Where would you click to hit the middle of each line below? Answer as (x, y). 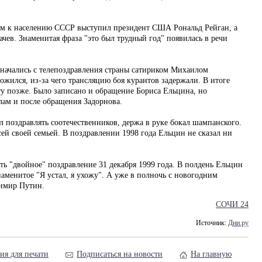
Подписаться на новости (120, 254)
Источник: (212, 223)
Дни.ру (238, 223)
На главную (211, 254)
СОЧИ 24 (232, 204)
